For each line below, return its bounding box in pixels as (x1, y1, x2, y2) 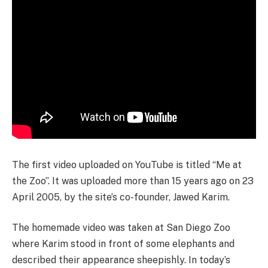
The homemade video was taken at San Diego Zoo (12, 222, 230, 234)
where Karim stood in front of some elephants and (12, 238, 234, 250)
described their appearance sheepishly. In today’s (12, 254, 230, 266)
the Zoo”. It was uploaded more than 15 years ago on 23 (12, 175, 254, 187)
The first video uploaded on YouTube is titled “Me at (12, 159, 242, 170)
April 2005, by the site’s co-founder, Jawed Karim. (12, 191, 230, 203)
